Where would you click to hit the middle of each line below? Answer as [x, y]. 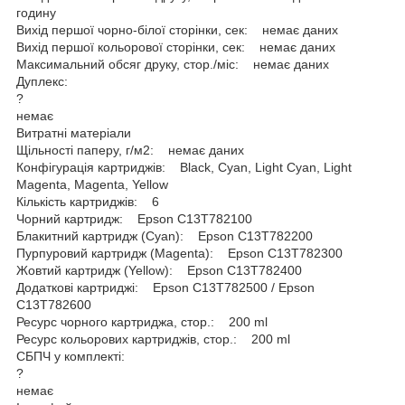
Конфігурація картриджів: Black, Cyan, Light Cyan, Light [184, 167]
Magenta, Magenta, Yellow [92, 184]
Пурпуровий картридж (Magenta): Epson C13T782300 [179, 253]
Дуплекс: [44, 81]
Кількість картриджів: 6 [88, 201]
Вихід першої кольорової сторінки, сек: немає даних [176, 47]
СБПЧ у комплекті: [72, 356]
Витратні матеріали [74, 132]
